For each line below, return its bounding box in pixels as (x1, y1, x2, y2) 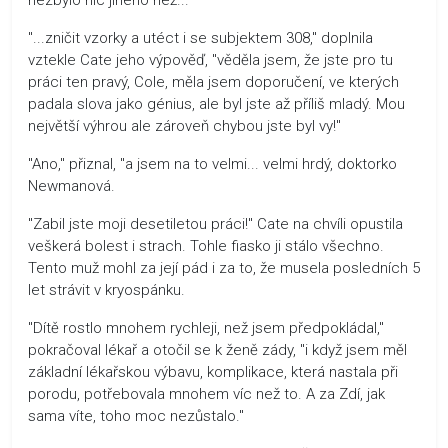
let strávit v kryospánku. (28, 280, 185, 299)
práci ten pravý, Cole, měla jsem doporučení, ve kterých (28, 72, 399, 91)
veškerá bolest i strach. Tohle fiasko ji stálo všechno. (28, 236, 384, 255)
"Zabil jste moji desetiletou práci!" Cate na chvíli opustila (28, 214, 403, 233)
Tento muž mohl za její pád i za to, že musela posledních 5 (28, 258, 420, 277)
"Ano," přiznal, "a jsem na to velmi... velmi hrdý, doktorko (28, 154, 397, 173)
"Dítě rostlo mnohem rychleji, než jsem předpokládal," (28, 318, 384, 337)
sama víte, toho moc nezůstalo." (28, 406, 244, 425)
